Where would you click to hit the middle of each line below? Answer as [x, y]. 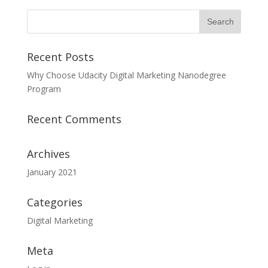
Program [44, 89]
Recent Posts [60, 57]
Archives [48, 153]
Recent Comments [74, 119]
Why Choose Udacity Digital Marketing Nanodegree [126, 75]
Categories [54, 202]
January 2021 [52, 172]
